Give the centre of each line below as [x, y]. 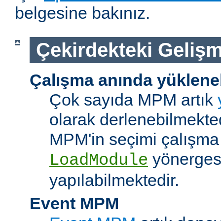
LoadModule [99, 160]
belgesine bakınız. [82, 13]
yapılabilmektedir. [114, 180]
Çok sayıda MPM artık [133, 99]
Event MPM [74, 203]
